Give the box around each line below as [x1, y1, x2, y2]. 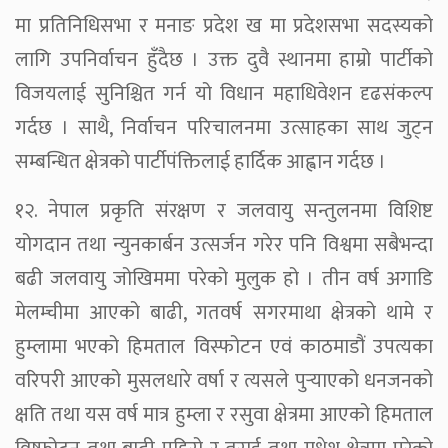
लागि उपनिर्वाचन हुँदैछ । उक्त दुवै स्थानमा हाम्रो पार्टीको [15, 42, 433, 77]
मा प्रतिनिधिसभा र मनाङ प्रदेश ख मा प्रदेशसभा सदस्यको [15, 8, 433, 43]
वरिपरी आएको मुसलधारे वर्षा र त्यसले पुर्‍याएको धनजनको [15, 363, 433, 398]
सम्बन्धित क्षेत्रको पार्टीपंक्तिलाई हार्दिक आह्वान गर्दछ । [15, 144, 386, 179]
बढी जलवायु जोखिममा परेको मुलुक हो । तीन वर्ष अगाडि [15, 261, 433, 296]
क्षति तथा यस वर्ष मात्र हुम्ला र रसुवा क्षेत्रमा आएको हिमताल [15, 397, 433, 432]
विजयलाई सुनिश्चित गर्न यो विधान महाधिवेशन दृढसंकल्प [15, 76, 433, 111]
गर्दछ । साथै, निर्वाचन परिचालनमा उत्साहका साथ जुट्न [15, 110, 433, 145]
